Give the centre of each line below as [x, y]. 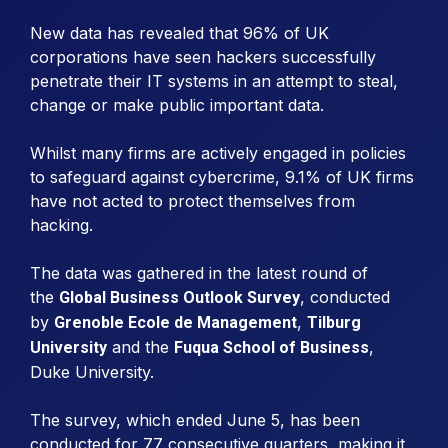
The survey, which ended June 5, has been [195, 419]
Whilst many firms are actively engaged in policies [218, 152]
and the [140, 346]
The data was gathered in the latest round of [199, 272]
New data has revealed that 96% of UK [179, 32]
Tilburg [334, 322]
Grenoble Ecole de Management [175, 322]
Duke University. [92, 371]
